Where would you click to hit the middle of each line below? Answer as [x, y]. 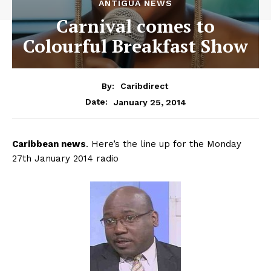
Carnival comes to [135, 26]
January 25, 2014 [150, 102]
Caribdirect [144, 86]
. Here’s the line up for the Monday [164, 144]
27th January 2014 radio [65, 159]
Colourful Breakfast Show [135, 46]
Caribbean [37, 144]
